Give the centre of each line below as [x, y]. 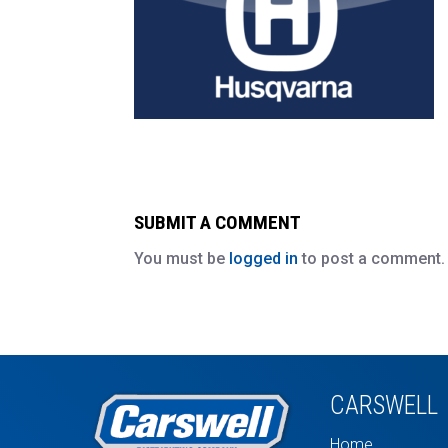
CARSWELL [383, 406]
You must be [182, 259]
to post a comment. [372, 259]
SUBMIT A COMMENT [218, 223]
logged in [264, 259]
